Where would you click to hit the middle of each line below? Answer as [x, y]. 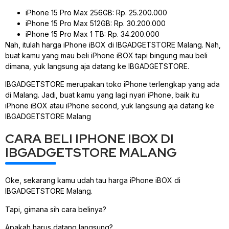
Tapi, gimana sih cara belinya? [56, 209]
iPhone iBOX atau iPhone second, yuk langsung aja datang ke [110, 106]
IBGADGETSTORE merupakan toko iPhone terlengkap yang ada [112, 84]
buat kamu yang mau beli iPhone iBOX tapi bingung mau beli [106, 55]
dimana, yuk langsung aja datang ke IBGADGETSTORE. [97, 66]
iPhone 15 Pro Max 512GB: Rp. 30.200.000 [96, 23]
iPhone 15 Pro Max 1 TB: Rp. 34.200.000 [93, 34]
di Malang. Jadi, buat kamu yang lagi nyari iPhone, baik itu [102, 95]
